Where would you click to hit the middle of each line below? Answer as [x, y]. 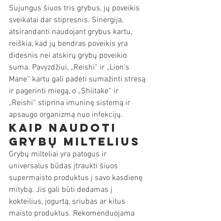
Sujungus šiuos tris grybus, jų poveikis [75, 8]
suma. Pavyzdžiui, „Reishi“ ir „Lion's [70, 68]
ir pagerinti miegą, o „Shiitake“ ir [65, 91]
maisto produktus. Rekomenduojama [73, 214]
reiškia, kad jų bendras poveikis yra [69, 44]
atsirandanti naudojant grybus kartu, [72, 32]
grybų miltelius [74, 142]
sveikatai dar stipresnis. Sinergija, [67, 20]
